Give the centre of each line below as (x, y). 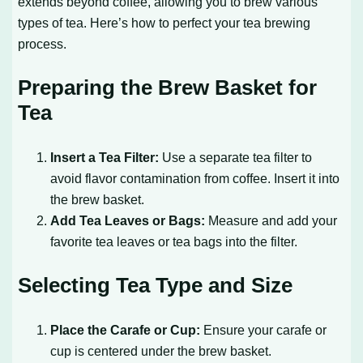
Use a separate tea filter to (236, 157)
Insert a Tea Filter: (105, 157)
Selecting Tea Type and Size (156, 285)
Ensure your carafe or (264, 329)
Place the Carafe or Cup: (126, 329)
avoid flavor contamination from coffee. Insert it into (195, 178)
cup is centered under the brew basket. (161, 350)
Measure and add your (271, 220)
